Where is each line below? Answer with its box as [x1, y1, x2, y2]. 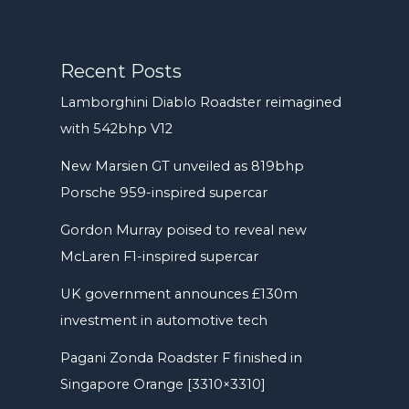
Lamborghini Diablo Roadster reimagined [60, 94, 342, 110]
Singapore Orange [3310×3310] [60, 376, 267, 393]
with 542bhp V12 [60, 121, 173, 137]
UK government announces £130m [60, 286, 299, 302]
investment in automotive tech [60, 312, 268, 329]
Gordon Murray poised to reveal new [60, 222, 308, 238]
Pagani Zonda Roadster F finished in [60, 350, 303, 366]
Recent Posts [60, 60, 183, 82]
